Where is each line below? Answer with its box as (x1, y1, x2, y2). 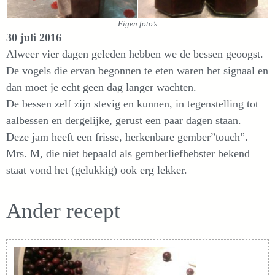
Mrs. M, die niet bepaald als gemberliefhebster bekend (6, 147, 250, 160)
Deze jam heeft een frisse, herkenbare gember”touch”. (6, 131, 248, 144)
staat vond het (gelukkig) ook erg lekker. (6, 164, 187, 177)
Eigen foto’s (118, 20, 157, 29)
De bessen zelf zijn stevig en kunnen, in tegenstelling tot (6, 98, 258, 110)
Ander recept (6, 199, 120, 223)
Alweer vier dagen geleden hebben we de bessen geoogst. (6, 48, 263, 61)
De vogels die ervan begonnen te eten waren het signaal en (6, 64, 268, 77)
